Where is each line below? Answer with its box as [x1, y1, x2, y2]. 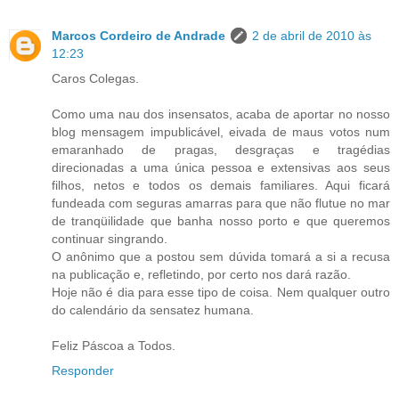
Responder [52, 362, 114, 378]
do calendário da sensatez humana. [52, 302, 254, 317]
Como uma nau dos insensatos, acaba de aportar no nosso [52, 106, 390, 121]
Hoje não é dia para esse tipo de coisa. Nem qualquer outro [52, 284, 390, 299]
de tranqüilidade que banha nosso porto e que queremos [52, 213, 390, 228]
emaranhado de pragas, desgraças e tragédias [52, 142, 390, 157]
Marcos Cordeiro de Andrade [52, 28, 225, 43]
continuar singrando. [52, 231, 167, 246]
